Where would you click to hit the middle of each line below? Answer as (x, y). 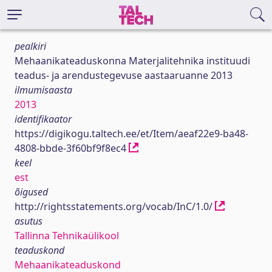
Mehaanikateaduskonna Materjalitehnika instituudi (132, 61)
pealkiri (30, 46)
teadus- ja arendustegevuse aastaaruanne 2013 (124, 75)
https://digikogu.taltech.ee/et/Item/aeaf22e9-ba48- (131, 134)
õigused (31, 192)
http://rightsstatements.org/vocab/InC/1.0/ (115, 206)
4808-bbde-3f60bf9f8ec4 (72, 148)
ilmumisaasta (43, 90)
